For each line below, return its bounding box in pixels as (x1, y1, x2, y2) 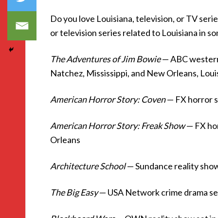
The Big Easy (50, 187, 98, 198)
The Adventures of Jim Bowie (50, 54, 161, 64)
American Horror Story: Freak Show (50, 120, 185, 131)
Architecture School (50, 161, 126, 171)
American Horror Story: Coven (50, 94, 165, 105)
